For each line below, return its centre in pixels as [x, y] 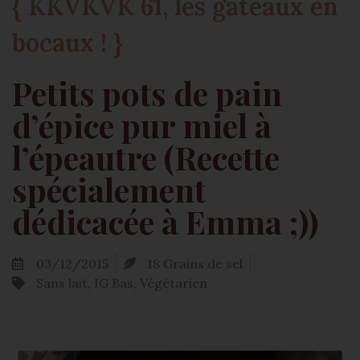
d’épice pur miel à [142, 125]
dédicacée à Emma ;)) [165, 221]
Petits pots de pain [147, 92]
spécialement [109, 189]
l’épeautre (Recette [146, 157]
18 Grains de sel [195, 263]
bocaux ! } [67, 42]
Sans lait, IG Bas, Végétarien [122, 282]
